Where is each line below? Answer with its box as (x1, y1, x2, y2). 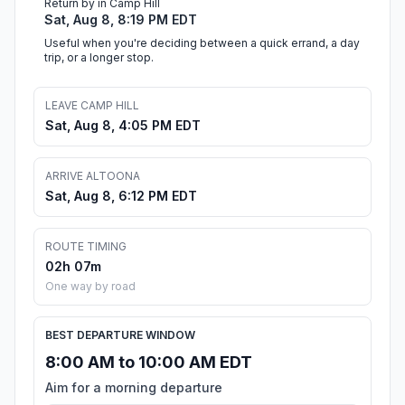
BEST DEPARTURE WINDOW (45, 328, 195, 343)
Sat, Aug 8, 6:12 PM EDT (45, 188, 197, 204)
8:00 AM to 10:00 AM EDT (45, 353, 252, 372)
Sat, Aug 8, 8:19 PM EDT (44, 12, 197, 28)
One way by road (45, 279, 136, 294)
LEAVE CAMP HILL (45, 99, 139, 113)
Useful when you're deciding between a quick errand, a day (44, 36, 360, 51)
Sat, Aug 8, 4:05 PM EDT (45, 118, 201, 134)
